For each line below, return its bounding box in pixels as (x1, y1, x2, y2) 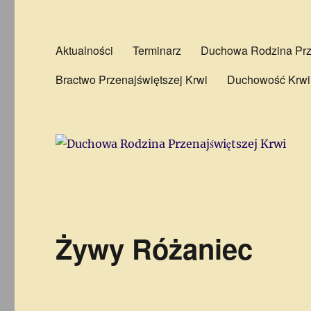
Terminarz (133, 42, 182, 58)
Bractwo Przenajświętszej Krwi (56, 71, 208, 87)
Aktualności (56, 42, 114, 58)
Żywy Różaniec (56, 228, 253, 268)
